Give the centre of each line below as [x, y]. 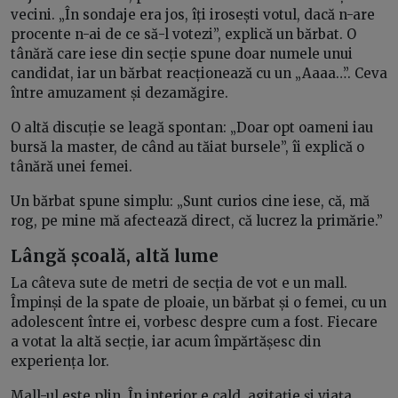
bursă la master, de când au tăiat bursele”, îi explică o [187, 147]
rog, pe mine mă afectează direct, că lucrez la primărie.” [197, 221]
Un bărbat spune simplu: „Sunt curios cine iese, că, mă [190, 202]
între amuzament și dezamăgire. [119, 93]
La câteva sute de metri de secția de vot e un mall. [179, 283]
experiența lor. [62, 361]
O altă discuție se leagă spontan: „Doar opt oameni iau [192, 128]
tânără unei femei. [73, 167]
